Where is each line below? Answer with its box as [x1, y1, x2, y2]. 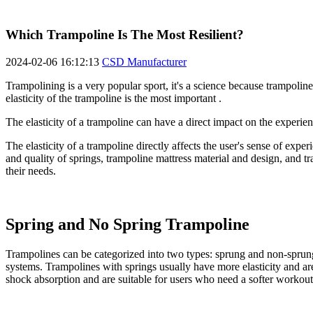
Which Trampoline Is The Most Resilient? [6, 27, 244, 43]
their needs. [6, 165, 56, 177]
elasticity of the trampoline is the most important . [6, 92, 221, 105]
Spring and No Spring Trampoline [6, 215, 249, 234]
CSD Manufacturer [102, 56, 187, 68]
